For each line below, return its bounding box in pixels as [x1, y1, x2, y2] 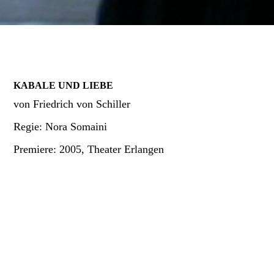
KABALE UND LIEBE [13, 80, 116, 91]
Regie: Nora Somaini [13, 120, 108, 133]
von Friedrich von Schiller [13, 98, 131, 111]
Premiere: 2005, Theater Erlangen [13, 143, 165, 156]
